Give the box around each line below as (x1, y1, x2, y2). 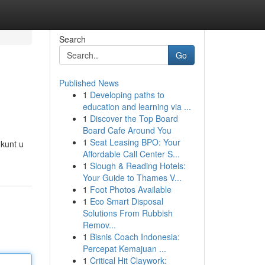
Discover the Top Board (89, 112, 178, 124)
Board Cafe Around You (82, 124, 172, 136)
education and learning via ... (82, 101, 191, 112)
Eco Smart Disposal (89, 195, 163, 207)
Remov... (82, 219, 116, 231)
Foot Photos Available (89, 183, 172, 195)
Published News (59, 77, 119, 89)
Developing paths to (89, 89, 164, 101)
